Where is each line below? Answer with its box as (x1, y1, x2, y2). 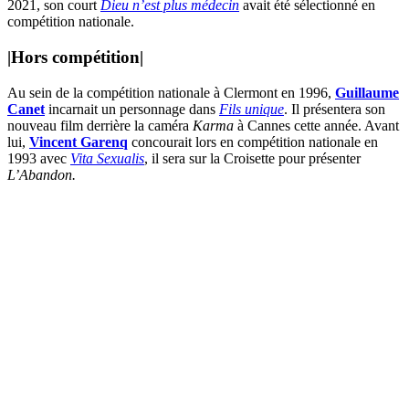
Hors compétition (11, 47, 140, 68)
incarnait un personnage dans (45, 100, 219, 117)
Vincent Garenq (29, 133, 128, 150)
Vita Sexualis (70, 150, 144, 166)
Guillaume (335, 84, 399, 100)
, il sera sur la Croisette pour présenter (144, 150, 361, 166)
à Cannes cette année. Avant (234, 117, 399, 133)
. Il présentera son (284, 100, 385, 117)
